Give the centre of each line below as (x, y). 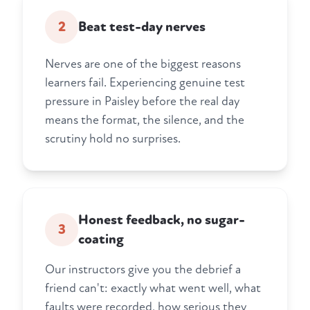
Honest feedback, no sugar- (162, 220)
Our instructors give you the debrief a (143, 270)
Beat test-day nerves (142, 27)
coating (101, 240)
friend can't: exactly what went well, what (153, 289)
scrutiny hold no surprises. (113, 139)
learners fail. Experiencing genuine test (145, 83)
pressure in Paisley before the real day (142, 102)
